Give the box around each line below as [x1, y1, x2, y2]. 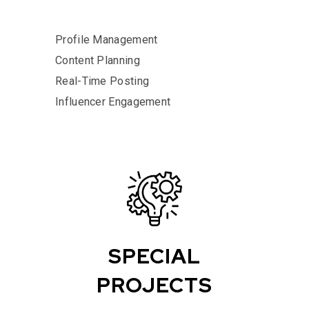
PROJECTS [97, 270, 212, 299]
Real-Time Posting [55, 74, 150, 88]
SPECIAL [108, 241, 201, 270]
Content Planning [55, 53, 140, 67]
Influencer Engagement [55, 94, 171, 108]
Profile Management [55, 32, 158, 46]
